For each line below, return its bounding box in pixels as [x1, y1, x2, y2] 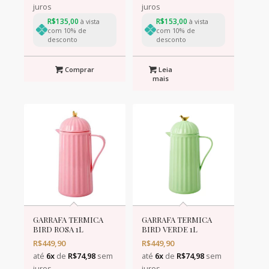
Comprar [62, 64, 94, 74]
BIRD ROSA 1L [32, 223, 83, 234]
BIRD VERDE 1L [141, 223, 198, 234]
